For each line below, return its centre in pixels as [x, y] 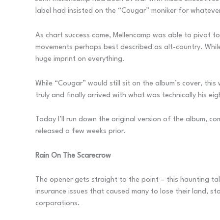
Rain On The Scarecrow [73, 156]
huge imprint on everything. [80, 59]
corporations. [58, 204]
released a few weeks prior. [81, 132]
